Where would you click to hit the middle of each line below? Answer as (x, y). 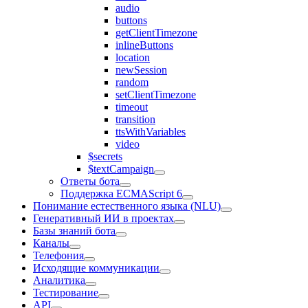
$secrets (105, 156)
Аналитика (59, 280)
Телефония (58, 255)
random (132, 82)
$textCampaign (121, 169)
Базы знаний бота (74, 231)
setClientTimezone (156, 95)
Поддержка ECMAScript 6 (121, 194)
